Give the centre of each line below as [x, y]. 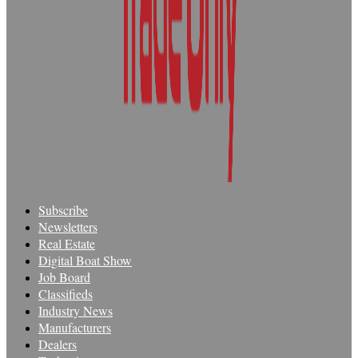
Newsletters [68, 227]
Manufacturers [75, 328]
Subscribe [63, 210]
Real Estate [67, 244]
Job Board [64, 277]
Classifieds [66, 294]
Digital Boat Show [85, 261]
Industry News [76, 311]
